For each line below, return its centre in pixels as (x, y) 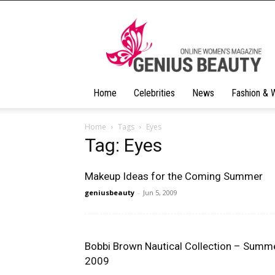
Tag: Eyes (123, 145)
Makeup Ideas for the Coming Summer (174, 176)
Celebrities (154, 93)
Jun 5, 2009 (160, 192)
